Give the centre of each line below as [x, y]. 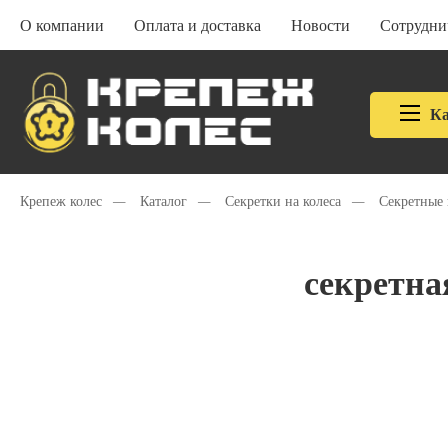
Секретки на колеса [283, 201]
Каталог [163, 201]
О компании [62, 25]
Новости [320, 25]
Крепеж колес [61, 201]
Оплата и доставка [197, 25]
